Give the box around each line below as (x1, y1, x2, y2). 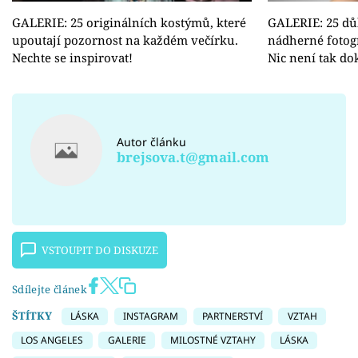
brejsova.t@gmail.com (117, 147, 270, 166)
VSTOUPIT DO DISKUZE (42, 242, 159, 257)
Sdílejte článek (12, 281, 87, 296)
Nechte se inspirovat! (12, 50, 133, 66)
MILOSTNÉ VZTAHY (169, 333, 256, 348)
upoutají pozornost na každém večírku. (12, 32, 238, 49)
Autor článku (117, 133, 187, 149)
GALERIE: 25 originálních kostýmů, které (12, 14, 246, 31)
